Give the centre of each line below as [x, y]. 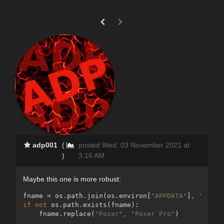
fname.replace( [59, 213]
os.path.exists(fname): [95, 204]
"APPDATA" [169, 195]
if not [37, 204]
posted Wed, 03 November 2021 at [134, 145]
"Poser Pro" [153, 213]
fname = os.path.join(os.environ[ [87, 195]
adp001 [45, 145]
